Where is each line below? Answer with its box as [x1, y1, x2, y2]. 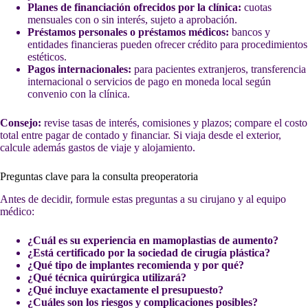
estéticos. [27, 51, 67, 63]
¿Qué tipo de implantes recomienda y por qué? [27, 259, 244, 272]
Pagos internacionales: [27, 63, 131, 76]
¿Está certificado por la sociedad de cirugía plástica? [27, 247, 270, 259]
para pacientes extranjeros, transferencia [131, 63, 306, 76]
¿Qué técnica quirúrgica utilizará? [27, 272, 186, 284]
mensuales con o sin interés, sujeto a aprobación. [27, 14, 237, 26]
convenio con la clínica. [27, 88, 130, 100]
